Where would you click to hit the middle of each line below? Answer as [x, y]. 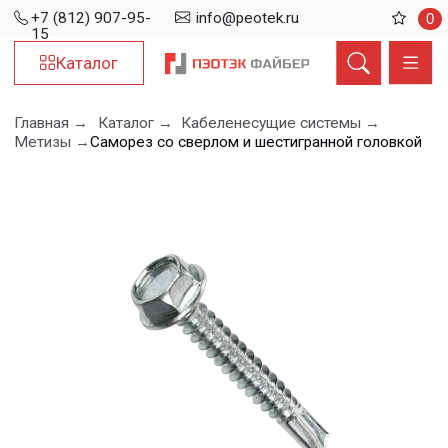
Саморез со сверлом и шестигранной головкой [183, 101]
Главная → [36, 88]
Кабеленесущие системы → [200, 88]
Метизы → [37, 101]
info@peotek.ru [177, 13]
